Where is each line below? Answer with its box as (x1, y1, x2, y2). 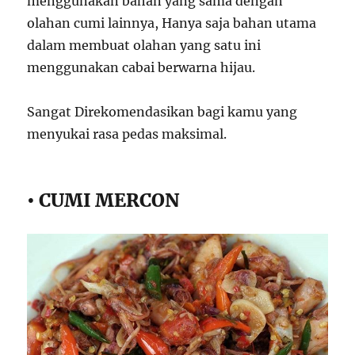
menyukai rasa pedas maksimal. (27, 126, 227, 143)
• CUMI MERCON (27, 189, 181, 212)
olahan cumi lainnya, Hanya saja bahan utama (27, 15, 317, 32)
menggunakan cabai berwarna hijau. (27, 59, 256, 76)
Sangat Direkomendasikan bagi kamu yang (27, 104, 298, 120)
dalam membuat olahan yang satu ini (27, 37, 261, 54)
